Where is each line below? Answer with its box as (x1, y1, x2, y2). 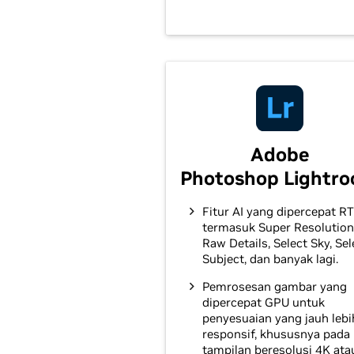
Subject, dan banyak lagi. (202, 251, 338, 266)
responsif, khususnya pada (202, 326, 350, 341)
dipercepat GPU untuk (202, 295, 325, 310)
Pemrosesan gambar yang (202, 279, 347, 294)
